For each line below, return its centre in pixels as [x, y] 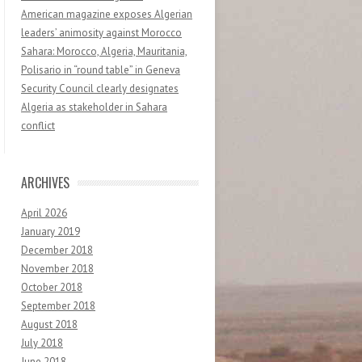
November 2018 [57, 269]
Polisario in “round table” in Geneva [101, 70]
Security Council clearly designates [100, 89]
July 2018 [42, 343]
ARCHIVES [45, 183]
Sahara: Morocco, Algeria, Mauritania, [104, 52]
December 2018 [57, 250]
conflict [38, 126]
